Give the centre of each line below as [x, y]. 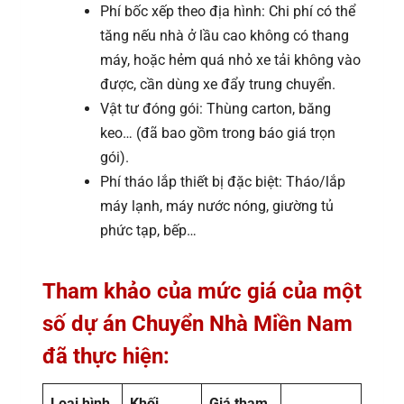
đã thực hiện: [106, 356]
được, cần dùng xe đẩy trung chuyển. [218, 84]
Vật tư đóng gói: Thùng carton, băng [216, 108]
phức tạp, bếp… [148, 230]
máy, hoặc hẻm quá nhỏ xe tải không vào [230, 60]
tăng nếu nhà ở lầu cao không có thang [225, 35]
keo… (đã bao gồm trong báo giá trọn [218, 133]
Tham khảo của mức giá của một [202, 291]
